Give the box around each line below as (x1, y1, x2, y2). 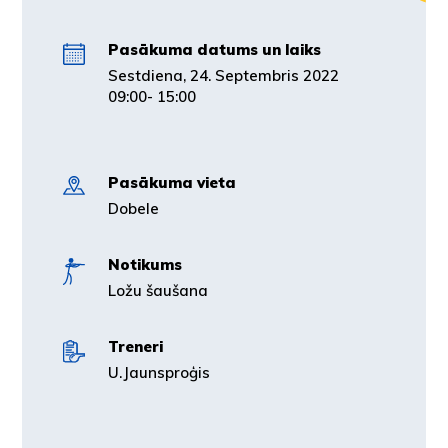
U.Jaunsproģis (107, 362, 210, 382)
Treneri (107, 336, 163, 356)
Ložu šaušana (107, 280, 208, 300)
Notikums (107, 254, 182, 274)
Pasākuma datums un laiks (107, 39, 321, 59)
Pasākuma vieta (107, 172, 236, 192)
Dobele (107, 198, 159, 218)
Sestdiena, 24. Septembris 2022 (107, 65, 339, 85)
